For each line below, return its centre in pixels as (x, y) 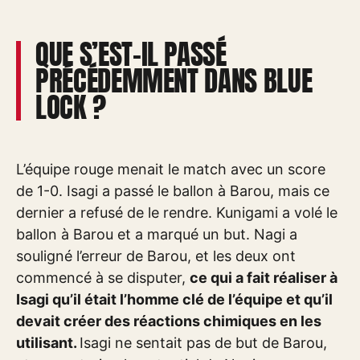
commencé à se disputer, (103, 278)
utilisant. (48, 343)
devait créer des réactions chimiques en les (169, 321)
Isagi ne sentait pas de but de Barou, (203, 343)
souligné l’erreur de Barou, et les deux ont (156, 256)
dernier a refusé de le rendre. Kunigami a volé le (177, 213)
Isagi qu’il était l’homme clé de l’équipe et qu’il (174, 300)
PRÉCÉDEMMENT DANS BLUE (174, 81)
